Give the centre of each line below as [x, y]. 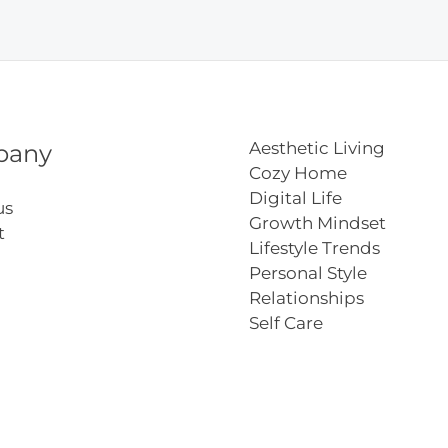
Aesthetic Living [317, 148]
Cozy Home [298, 173]
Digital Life [295, 198]
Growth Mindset [317, 223]
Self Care [286, 323]
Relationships [306, 298]
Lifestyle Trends [314, 248]
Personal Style [308, 273]
